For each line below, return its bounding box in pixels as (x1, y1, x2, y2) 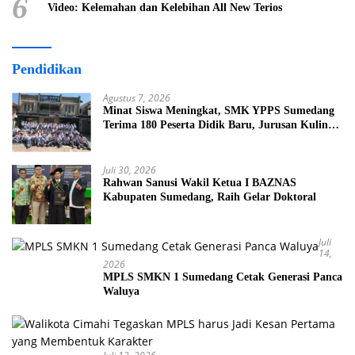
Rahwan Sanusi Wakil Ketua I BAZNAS (103, 176, 296, 189)
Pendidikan (12, 60, 82, 77)
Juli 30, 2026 (103, 162, 156, 177)
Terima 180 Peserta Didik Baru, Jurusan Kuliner (103, 118, 338, 131)
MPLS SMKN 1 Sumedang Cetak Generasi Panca (103, 270, 342, 283)
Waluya (103, 284, 139, 297)
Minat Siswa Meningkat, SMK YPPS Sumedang (103, 104, 334, 116)
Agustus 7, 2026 (103, 90, 170, 105)
